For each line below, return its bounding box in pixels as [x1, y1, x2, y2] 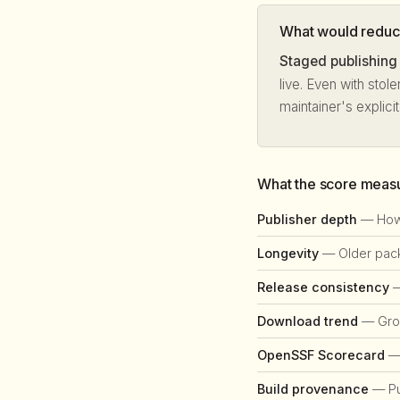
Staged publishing [279, 52, 397, 70]
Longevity [257, 245, 319, 261]
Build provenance [257, 380, 369, 396]
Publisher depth [257, 211, 357, 227]
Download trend [257, 312, 358, 329]
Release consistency [257, 279, 389, 295]
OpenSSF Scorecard [257, 346, 385, 362]
